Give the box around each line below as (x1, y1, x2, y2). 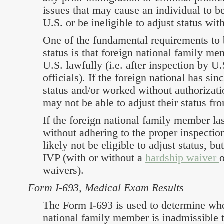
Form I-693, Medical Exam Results (28, 181, 184, 194)
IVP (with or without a (43, 151, 145, 164)
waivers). (43, 164, 84, 176)
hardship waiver (145, 151, 219, 164)
